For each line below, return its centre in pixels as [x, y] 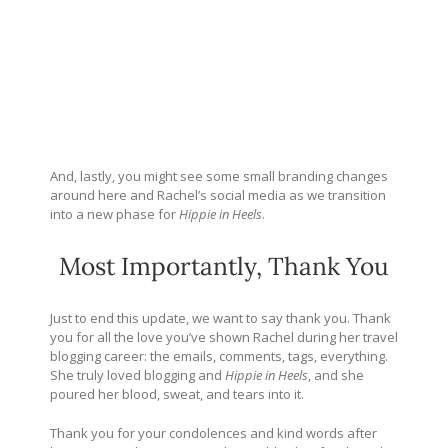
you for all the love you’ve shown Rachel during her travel [224, 336]
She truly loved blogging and [137, 374]
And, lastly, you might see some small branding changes [219, 175]
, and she [336, 374]
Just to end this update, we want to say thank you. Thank [220, 317]
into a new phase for [114, 213]
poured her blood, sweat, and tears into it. [177, 393]
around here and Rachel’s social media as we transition [218, 194]
